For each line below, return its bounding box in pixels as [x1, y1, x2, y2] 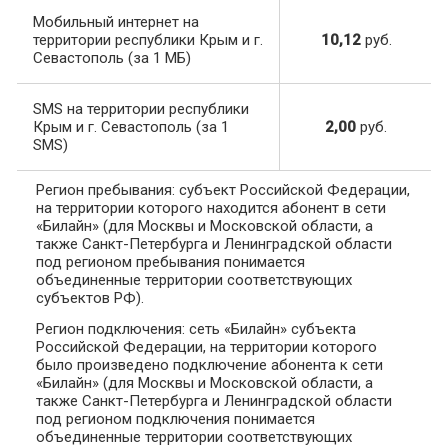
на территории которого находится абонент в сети [36, 199, 386, 218]
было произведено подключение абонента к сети [36, 356, 383, 375]
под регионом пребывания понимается [36, 253, 305, 272]
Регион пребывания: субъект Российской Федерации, [36, 181, 410, 200]
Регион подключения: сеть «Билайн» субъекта [36, 320, 356, 339]
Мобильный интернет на [33, 13, 199, 32]
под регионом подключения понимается [36, 410, 315, 429]
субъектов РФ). [36, 289, 144, 308]
